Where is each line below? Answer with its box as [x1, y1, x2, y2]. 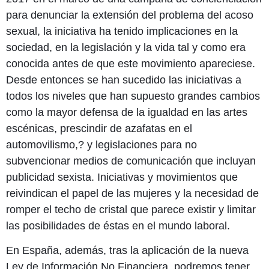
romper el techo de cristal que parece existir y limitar [6, 203, 256, 216]
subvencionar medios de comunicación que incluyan [6, 154, 256, 167]
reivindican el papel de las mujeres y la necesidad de [6, 187, 259, 199]
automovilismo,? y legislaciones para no [6, 138, 197, 151]
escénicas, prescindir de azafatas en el [6, 122, 192, 134]
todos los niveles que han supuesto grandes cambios [6, 89, 260, 102]
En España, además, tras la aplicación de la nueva [6, 244, 249, 257]
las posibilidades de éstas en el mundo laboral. [6, 219, 230, 232]
